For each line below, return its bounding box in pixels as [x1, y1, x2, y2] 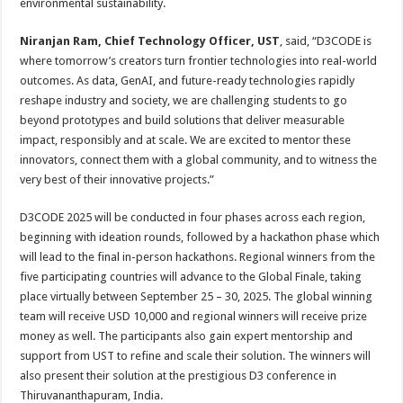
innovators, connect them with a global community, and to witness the [20, 153, 378, 166]
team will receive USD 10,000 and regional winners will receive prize [20, 309, 368, 323]
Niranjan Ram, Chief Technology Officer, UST [20, 34, 281, 48]
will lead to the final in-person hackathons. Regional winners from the [20, 250, 376, 264]
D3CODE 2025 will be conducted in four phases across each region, [20, 210, 366, 224]
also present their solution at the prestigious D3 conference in [20, 369, 337, 382]
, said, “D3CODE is [280, 34, 372, 48]
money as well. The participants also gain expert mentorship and [20, 329, 354, 343]
